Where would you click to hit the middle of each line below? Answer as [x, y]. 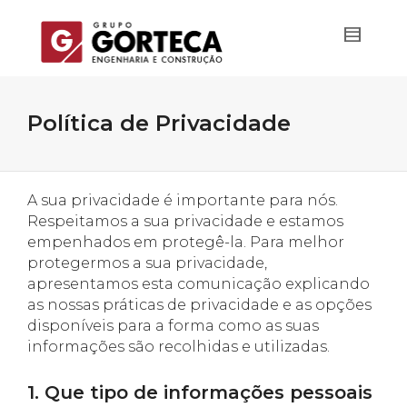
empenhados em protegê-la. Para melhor [186, 242]
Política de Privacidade [159, 123]
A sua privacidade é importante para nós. [183, 200]
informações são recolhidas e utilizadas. [179, 346]
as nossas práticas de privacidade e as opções [199, 304]
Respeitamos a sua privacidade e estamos [185, 221]
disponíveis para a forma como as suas [173, 325]
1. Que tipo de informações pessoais [200, 392]
